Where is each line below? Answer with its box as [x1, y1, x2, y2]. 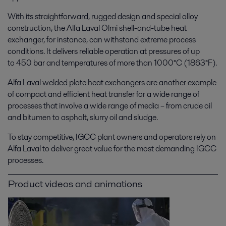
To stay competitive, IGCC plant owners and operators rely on [8, 131, 216, 143]
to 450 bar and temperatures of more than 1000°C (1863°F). [8, 57, 217, 69]
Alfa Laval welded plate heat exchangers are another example [8, 77, 216, 89]
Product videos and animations [8, 177, 142, 191]
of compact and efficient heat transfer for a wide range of [8, 88, 199, 100]
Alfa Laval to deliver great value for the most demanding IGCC [8, 143, 216, 155]
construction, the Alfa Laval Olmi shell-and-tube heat [8, 22, 187, 34]
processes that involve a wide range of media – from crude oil [8, 100, 212, 112]
